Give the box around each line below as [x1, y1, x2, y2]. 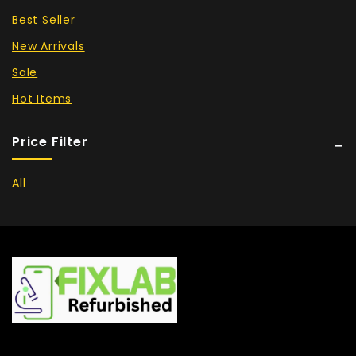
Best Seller [12, 11, 75, 28]
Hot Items [12, 90, 72, 106]
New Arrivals [12, 37, 85, 54]
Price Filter [12, 132, 88, 151]
